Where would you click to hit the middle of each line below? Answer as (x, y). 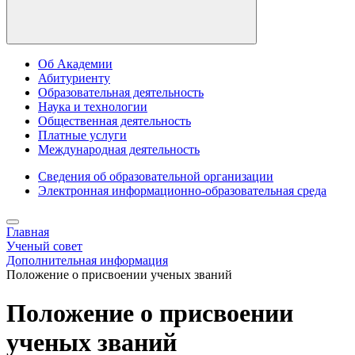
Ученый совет (44, 246)
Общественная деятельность (115, 121)
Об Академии (75, 64)
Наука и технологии (93, 107)
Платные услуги (82, 135)
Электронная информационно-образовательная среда (182, 191)
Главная (28, 232)
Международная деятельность (119, 149)
